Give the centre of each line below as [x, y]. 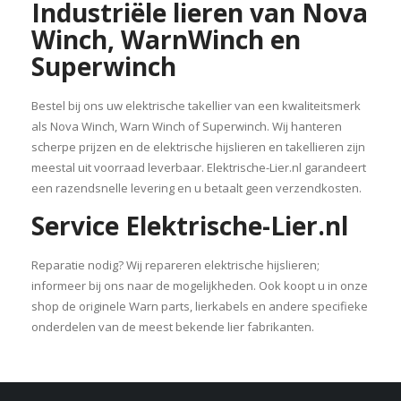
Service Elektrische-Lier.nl [190, 226]
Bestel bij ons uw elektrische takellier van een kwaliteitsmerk [196, 106]
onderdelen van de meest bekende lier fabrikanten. [173, 327]
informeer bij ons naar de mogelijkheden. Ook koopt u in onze [200, 286]
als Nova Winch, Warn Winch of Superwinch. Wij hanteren [187, 127]
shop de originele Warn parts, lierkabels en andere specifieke [200, 307]
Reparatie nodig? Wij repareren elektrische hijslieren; [175, 265]
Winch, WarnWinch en [166, 40]
